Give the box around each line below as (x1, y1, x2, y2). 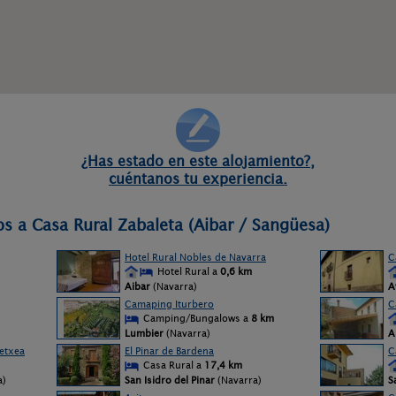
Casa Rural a (141, 359, 204, 371)
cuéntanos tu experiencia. (109, 171, 287, 187)
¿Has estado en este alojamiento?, (81, 153, 315, 169)
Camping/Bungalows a (141, 312, 251, 324)
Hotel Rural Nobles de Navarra (125, 251, 266, 263)
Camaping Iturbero (125, 298, 214, 310)
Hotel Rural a (155, 265, 220, 278)
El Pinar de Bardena (125, 345, 214, 357)
